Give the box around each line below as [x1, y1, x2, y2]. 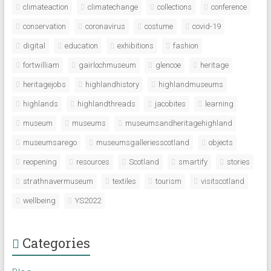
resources [76, 157, 109, 166]
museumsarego [22, 138, 77, 147]
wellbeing [22, 196, 56, 205]
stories [226, 157, 250, 166]
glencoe [155, 60, 181, 70]
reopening [22, 157, 57, 166]
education [64, 41, 98, 50]
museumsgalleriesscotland [96, 138, 189, 147]
